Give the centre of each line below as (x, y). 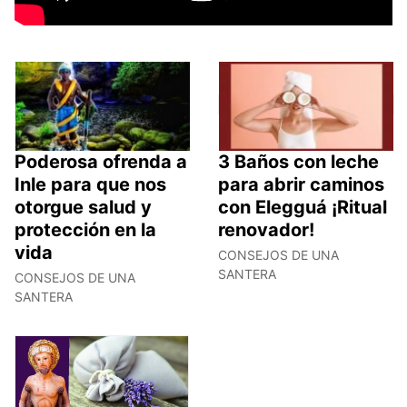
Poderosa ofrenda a (101, 161)
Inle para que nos (90, 184)
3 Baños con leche (298, 161)
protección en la (85, 229)
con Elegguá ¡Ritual (303, 207)
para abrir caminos (301, 184)
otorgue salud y (83, 207)
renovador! (266, 229)
